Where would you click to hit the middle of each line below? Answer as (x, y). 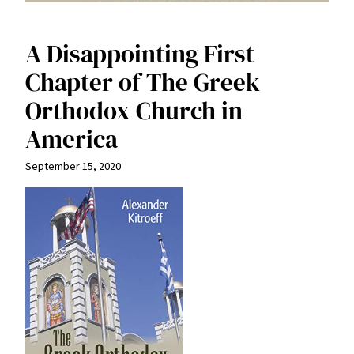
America (72, 139)
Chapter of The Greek (143, 82)
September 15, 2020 (73, 166)
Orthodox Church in (134, 110)
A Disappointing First (140, 53)
